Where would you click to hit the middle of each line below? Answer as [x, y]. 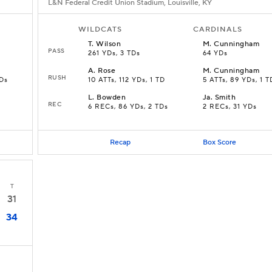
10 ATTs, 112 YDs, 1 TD [127, 80]
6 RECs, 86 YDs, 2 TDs [128, 107]
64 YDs [215, 53]
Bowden [111, 97]
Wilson [109, 44]
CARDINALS [218, 29]
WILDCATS [100, 29]
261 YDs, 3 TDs [114, 53]
